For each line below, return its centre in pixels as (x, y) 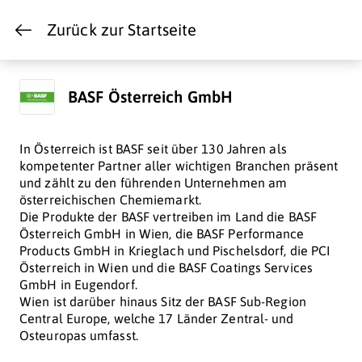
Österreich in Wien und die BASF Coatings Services (166, 267)
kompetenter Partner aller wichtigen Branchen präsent (179, 166)
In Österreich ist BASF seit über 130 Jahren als (153, 149)
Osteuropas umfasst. (79, 335)
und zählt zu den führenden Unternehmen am (154, 183)
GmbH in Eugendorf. (78, 284)
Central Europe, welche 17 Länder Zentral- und (157, 318)
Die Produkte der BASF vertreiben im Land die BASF (168, 217)
